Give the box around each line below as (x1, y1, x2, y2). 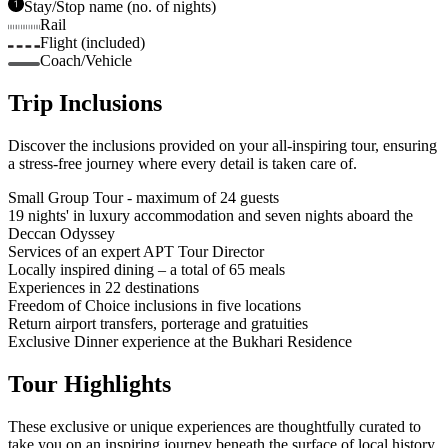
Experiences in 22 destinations (8, 279, 199, 297)
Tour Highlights (8, 370, 171, 397)
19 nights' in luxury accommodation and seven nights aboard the (8, 207, 413, 225)
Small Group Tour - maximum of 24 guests (8, 189, 279, 207)
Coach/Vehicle (40, 52, 132, 70)
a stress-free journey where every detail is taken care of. (8, 155, 357, 173)
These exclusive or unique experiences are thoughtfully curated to (8, 417, 421, 435)
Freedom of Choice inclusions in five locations (8, 297, 301, 315)
